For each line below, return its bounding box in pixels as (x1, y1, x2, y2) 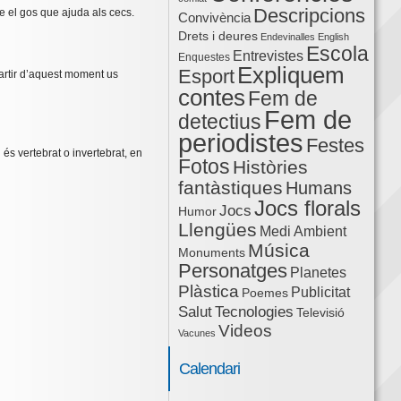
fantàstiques (177, 177, 283, 199)
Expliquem (236, 62, 345, 89)
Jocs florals (253, 196, 361, 220)
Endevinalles (260, 31, 315, 42)
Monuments (177, 246, 245, 260)
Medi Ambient (259, 224, 346, 239)
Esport (177, 65, 235, 88)
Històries (232, 157, 308, 178)
